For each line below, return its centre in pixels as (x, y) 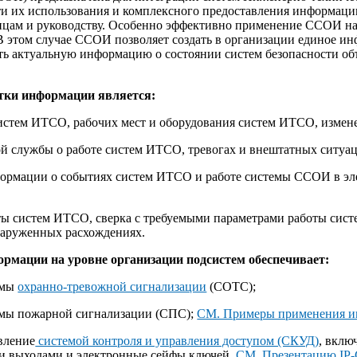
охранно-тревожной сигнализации (112, 286)
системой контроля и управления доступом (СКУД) (177, 340)
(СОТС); (231, 286)
